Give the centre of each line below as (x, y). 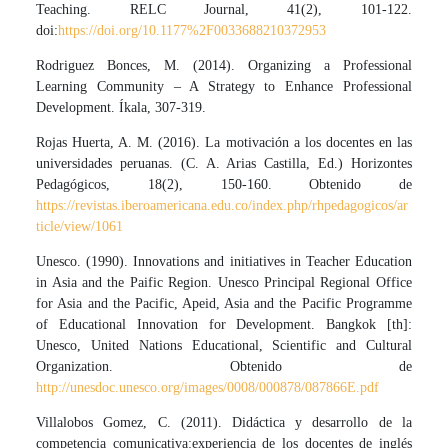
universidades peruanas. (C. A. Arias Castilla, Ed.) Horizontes (224, 164)
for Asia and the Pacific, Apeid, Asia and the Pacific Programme (224, 304)
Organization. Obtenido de (224, 367)
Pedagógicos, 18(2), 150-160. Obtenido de (224, 185)
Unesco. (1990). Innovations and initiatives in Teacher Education (224, 262)
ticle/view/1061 (80, 227)
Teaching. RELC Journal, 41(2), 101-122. (224, 10)
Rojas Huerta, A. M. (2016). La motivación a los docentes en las (224, 143)
